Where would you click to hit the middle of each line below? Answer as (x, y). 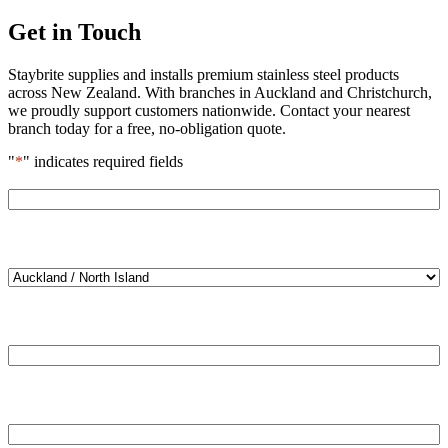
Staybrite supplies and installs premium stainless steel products (203, 74)
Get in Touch (74, 31)
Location (38, 258)
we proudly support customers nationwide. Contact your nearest (209, 110)
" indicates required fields (103, 161)
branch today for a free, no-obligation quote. (147, 128)
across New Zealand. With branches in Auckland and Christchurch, (220, 92)
